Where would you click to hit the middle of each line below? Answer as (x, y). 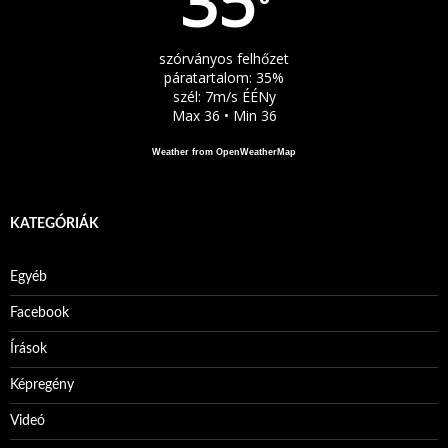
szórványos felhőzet (224, 58)
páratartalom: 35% (224, 77)
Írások (28, 349)
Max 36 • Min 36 (224, 115)
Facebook (39, 313)
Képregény (42, 385)
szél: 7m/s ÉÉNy (224, 96)
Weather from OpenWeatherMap (224, 152)
